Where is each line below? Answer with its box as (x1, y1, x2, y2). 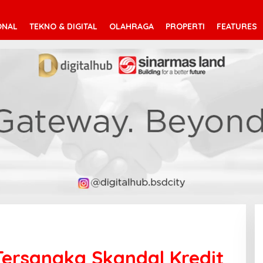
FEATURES (217, 21, 257, 32)
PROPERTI (166, 21, 205, 32)
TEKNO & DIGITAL (29, 21, 97, 32)
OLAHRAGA (109, 21, 154, 32)
